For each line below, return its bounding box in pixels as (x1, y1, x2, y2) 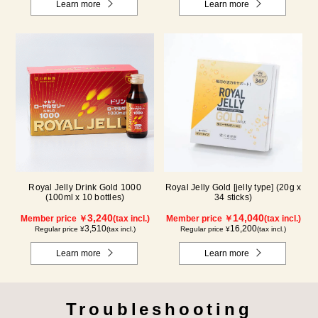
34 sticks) (214, 192, 253, 203)
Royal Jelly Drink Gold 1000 (28, 182, 141, 193)
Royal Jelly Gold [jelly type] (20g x (165, 182, 302, 193)
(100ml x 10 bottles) (45, 192, 125, 203)
